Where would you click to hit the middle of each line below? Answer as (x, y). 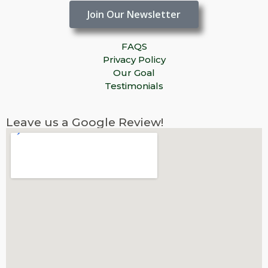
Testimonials (134, 86)
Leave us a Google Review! (85, 122)
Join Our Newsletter (134, 14)
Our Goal (134, 72)
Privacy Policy (134, 59)
